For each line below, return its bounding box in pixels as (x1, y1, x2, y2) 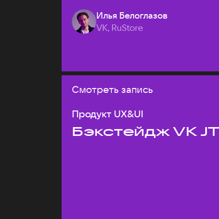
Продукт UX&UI (72, 108, 143, 120)
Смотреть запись (72, 83, 153, 95)
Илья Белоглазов (96, 10, 168, 21)
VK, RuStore (96, 22, 143, 33)
